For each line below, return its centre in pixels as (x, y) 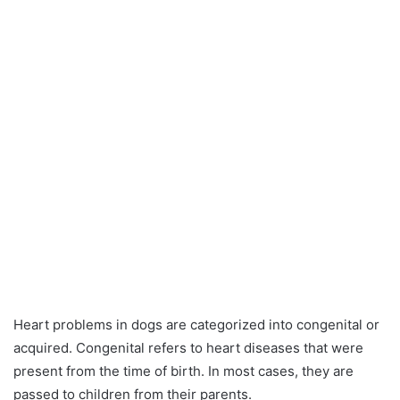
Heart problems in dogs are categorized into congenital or (196, 325)
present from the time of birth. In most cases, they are (183, 371)
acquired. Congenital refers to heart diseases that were (188, 348)
